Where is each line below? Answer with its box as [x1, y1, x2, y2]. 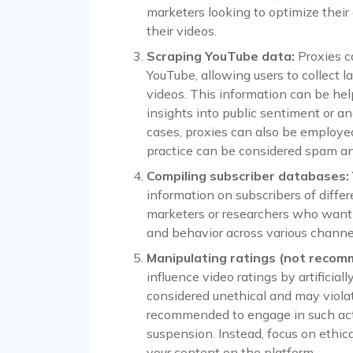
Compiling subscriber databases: [147, 168, 349, 184]
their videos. [147, 23, 217, 39]
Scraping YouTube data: [147, 48, 295, 65]
